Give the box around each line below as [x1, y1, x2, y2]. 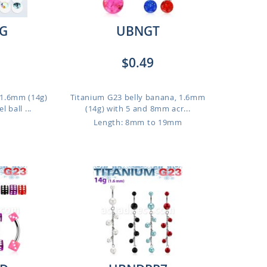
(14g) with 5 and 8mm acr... [85, 103, 191, 114]
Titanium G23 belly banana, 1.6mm [70, 92, 206, 103]
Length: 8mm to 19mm [93, 117, 182, 128]
